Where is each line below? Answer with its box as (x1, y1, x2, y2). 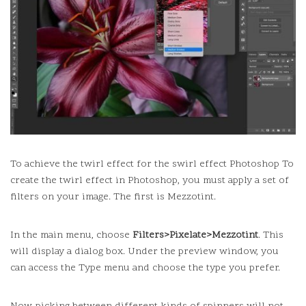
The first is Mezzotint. (113, 190, 216, 204)
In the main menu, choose (10, 228, 133, 242)
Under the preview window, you (128, 245, 279, 259)
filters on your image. (10, 190, 111, 204)
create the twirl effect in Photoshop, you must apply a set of (10, 173, 289, 188)
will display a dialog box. (10, 245, 125, 259)
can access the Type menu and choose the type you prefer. (10, 261, 280, 275)
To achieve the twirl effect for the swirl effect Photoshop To (10, 157, 294, 171)
